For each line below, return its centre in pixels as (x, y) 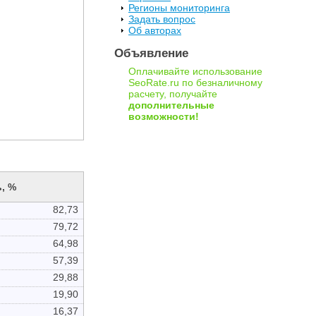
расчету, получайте (173, 93)
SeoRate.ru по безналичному (195, 82)
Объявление (151, 53)
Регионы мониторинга (179, 8)
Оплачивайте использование (195, 71)
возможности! (164, 116)
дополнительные (171, 105)
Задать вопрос (162, 19)
